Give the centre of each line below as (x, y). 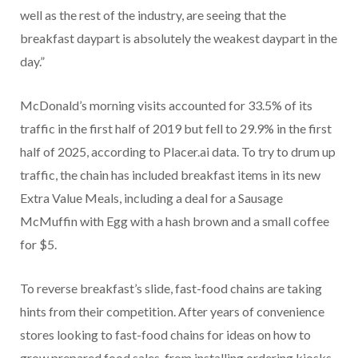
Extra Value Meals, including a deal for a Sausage (151, 198)
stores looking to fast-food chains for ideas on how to (165, 335)
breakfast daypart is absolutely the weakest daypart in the (179, 38)
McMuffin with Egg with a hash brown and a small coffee (175, 221)
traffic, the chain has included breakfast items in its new (170, 175)
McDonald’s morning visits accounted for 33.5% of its (166, 105)
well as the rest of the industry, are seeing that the (153, 15)
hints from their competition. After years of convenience (172, 312)
